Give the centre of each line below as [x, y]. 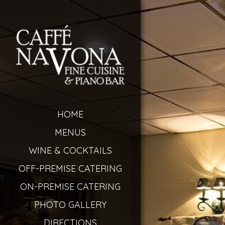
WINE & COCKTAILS [70, 150]
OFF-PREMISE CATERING [70, 168]
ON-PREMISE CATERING [70, 186]
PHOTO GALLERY [70, 204]
